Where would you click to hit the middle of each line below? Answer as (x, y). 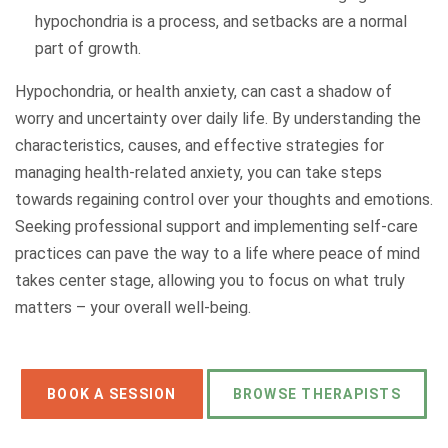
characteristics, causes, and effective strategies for (199, 145)
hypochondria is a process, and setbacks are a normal (221, 21)
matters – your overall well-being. (133, 307)
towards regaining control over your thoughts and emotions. (224, 199)
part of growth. (88, 48)
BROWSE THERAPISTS (316, 394)
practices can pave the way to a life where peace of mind (217, 253)
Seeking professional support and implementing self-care (216, 226)
